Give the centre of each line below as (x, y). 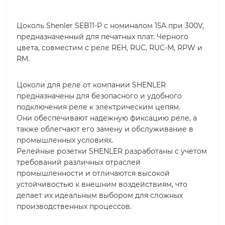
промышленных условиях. (65, 140)
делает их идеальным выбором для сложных (100, 196)
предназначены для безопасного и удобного (99, 96)
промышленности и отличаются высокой (93, 174)
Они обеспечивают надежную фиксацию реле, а (107, 118)
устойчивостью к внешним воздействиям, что (102, 185)
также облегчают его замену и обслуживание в (105, 129)
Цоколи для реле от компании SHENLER (91, 85)
